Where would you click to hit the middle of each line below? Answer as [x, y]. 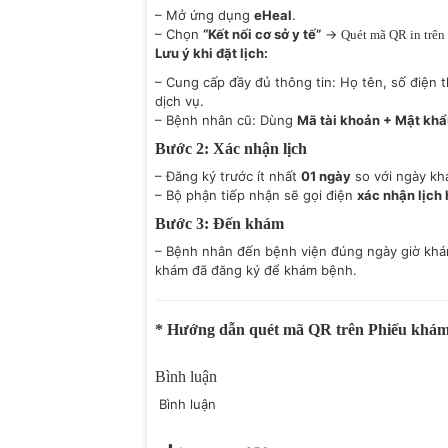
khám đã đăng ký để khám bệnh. [256, 270]
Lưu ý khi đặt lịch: [211, 53]
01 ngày [326, 176]
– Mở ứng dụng [204, 15]
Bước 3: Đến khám [219, 223]
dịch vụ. [179, 101]
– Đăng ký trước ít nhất [228, 176]
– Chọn [179, 34]
